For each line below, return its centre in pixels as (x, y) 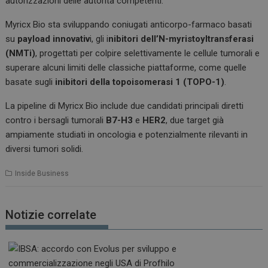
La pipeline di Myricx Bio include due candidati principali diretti (125, 106)
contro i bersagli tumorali (56, 120)
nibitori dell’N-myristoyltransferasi (181, 39)
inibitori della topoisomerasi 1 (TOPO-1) (140, 82)
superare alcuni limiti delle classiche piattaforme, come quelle (126, 68)
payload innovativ (54, 39)
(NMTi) (21, 53)
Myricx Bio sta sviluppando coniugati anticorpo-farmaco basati (129, 25)
